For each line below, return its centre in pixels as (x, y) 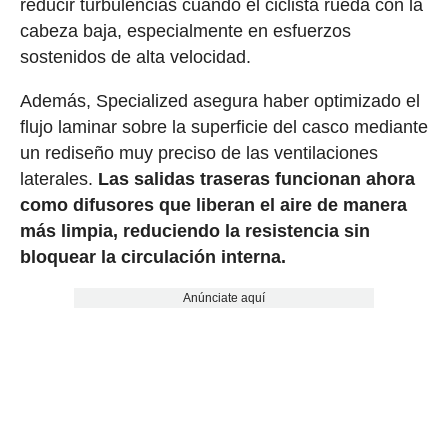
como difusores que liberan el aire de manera (213, 205)
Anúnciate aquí (223, 298)
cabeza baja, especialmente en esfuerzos (185, 31)
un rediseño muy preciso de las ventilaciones (198, 153)
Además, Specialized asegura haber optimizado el (219, 101)
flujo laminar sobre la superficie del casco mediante (223, 127)
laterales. (58, 179)
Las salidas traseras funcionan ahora (256, 179)
